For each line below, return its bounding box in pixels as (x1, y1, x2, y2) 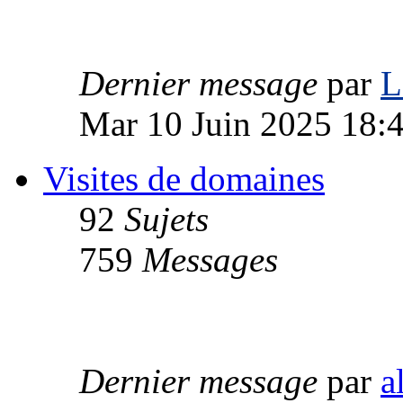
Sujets (124, 199, 209, 238)
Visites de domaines (43, 158, 325, 198)
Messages (142, 239, 278, 279)
